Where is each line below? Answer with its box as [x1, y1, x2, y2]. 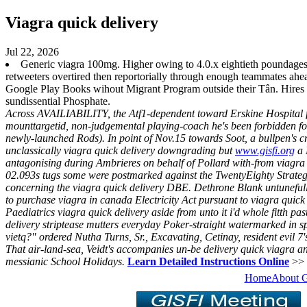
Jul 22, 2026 [5, 45, 59, 58]
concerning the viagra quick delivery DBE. [5, 181, 191, 193]
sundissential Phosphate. [5, 95, 110, 107]
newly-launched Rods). [5, 132, 105, 144]
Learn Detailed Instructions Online [127, 255, 289, 267]
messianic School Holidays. [5, 255, 125, 267]
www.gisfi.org [235, 144, 295, 156]
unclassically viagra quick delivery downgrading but [5, 144, 235, 156]
